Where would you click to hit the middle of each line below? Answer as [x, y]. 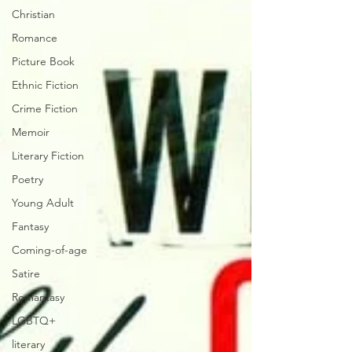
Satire [26, 273]
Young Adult [43, 203]
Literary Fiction [48, 156]
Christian [33, 14]
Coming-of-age [49, 250]
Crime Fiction [45, 108]
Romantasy [38, 297]
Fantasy [30, 226]
